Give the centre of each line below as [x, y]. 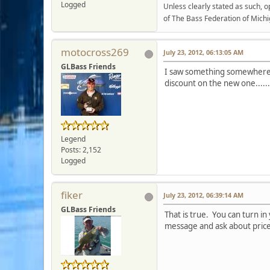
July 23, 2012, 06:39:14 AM [203, 195]
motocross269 [95, 52]
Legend [73, 139]
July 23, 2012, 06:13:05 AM [203, 52]
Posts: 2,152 [81, 149]
